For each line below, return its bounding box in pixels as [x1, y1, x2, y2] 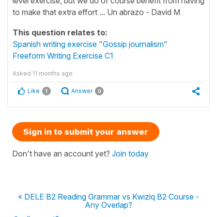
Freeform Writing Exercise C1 [13, 50, 113, 61]
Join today [112, 148, 149, 158]
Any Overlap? [85, 200, 132, 210]
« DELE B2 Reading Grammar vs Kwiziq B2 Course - [18, 191, 199, 201]
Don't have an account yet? [12, 148, 112, 158]
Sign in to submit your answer [23, 126, 148, 137]
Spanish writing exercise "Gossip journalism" [13, 39, 168, 49]
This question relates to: [13, 27, 108, 37]
